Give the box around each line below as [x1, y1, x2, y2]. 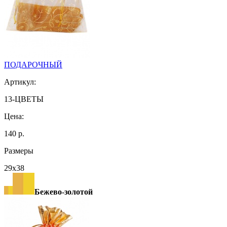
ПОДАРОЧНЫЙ [4, 60, 62, 69]
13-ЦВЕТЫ [4, 94, 44, 103]
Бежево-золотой [34, 187, 93, 196]
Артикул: [4, 77, 36, 86]
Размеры [4, 146, 33, 155]
